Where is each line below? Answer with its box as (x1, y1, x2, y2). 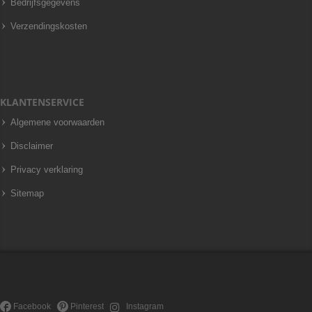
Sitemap (10, 188, 44, 198)
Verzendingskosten (10, 21, 87, 31)
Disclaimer (10, 141, 53, 151)
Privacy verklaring (10, 164, 83, 175)
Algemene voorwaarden (10, 117, 104, 127)
